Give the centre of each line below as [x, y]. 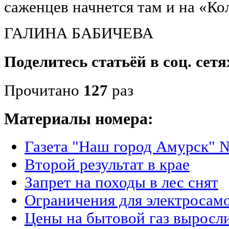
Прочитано [44, 91]
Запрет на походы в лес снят [121, 182]
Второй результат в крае [107, 164]
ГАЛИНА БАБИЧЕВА [79, 33]
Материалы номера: [79, 119]
